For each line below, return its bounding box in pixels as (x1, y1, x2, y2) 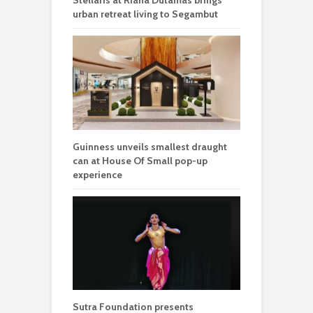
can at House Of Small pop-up (73, 154, 208, 167)
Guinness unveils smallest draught (73, 140, 227, 153)
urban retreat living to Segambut (73, 7, 218, 20)
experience (73, 168, 122, 181)
